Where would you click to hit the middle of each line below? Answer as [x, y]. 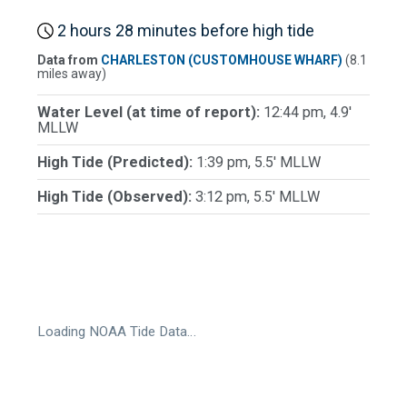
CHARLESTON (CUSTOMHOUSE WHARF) [222, 60]
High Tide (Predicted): [117, 163]
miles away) [72, 74]
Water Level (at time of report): [150, 113]
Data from [69, 60]
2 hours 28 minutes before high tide [184, 30]
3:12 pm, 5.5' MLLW [258, 197]
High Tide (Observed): [116, 197]
